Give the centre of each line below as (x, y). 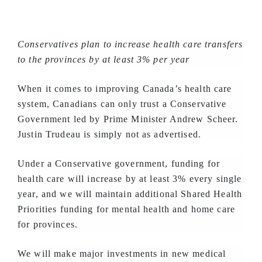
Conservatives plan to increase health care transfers (130, 44)
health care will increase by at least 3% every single (130, 179)
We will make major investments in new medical (122, 254)
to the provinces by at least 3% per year (104, 59)
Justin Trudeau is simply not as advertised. (110, 134)
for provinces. (48, 224)
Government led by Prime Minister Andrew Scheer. (128, 119)
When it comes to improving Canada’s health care (125, 89)
